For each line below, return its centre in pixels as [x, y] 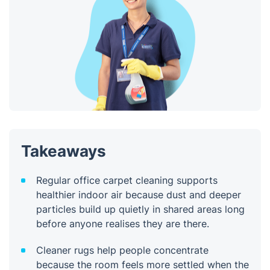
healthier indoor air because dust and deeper [139, 194]
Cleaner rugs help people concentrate [122, 250]
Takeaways [64, 151]
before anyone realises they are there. [123, 223]
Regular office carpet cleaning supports [127, 180]
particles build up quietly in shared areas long [140, 209]
